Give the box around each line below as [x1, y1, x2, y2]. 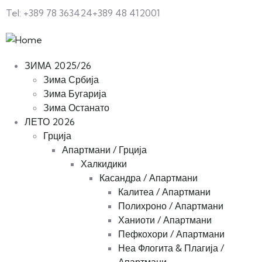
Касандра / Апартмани [99, 172, 198, 184]
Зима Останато [43, 102, 109, 114]
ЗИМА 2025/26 [25, 60, 91, 72]
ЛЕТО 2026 [25, 116, 75, 128]
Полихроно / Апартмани [118, 200, 223, 212]
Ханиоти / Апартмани [118, 214, 212, 226]
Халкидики [81, 158, 127, 170]
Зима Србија [43, 74, 99, 86]
